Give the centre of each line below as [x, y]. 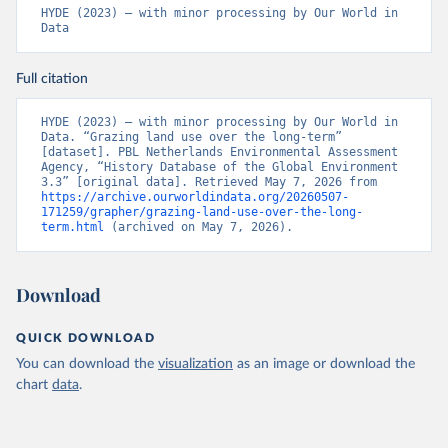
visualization [195, 364]
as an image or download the [326, 364]
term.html [72, 227]
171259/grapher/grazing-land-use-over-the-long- [202, 212]
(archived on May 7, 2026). [198, 227]
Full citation [52, 79]
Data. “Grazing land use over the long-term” [191, 137]
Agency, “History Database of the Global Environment [219, 167]
